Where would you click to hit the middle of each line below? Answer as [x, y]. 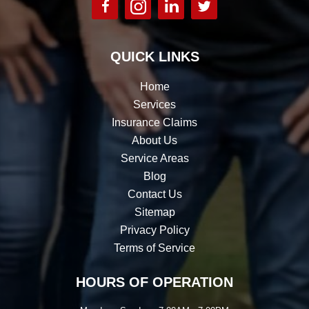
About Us [154, 140]
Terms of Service [154, 248]
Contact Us [154, 194]
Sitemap [154, 212]
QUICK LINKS [154, 56]
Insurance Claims [154, 122]
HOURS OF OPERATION [154, 282]
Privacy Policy [154, 230]
